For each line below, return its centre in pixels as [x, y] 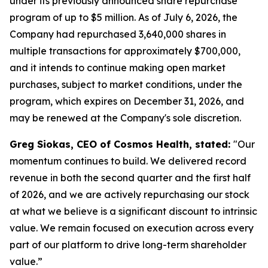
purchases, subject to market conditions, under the [126, 84]
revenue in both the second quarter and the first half [130, 178]
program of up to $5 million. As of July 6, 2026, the [124, 17]
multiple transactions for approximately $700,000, [125, 51]
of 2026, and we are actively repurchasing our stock [130, 194]
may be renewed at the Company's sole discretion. [125, 118]
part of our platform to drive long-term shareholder [128, 245]
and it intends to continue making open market [118, 68]
